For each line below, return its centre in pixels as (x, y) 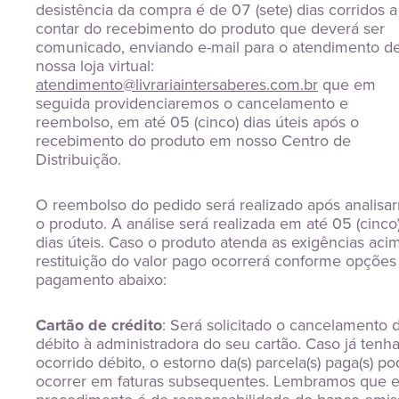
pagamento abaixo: (101, 280)
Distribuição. (78, 159)
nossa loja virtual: (95, 66)
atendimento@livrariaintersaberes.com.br (177, 85)
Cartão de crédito (99, 325)
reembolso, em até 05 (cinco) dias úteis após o (197, 122)
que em (347, 85)
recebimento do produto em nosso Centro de (193, 141)
